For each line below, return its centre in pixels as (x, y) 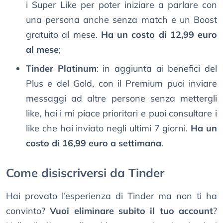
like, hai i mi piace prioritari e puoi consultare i (121, 113)
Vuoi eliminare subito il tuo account (132, 211)
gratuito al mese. (63, 35)
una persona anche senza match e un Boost (121, 20)
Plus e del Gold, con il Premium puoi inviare (121, 84)
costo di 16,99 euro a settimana (94, 143)
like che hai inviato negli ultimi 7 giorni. (109, 128)
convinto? (28, 211)
